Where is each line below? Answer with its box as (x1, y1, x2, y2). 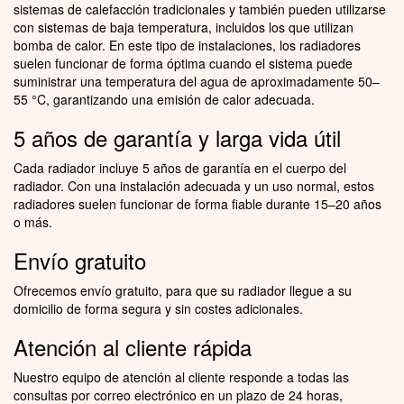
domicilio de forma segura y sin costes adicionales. (14, 298, 303, 317)
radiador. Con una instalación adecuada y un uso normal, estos (14, 176, 374, 195)
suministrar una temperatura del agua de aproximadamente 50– (14, 71, 380, 90)
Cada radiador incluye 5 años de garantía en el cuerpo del (14, 158, 346, 177)
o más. (14, 212, 52, 231)
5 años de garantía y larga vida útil (14, 121, 341, 153)
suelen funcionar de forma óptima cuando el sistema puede (14, 53, 353, 72)
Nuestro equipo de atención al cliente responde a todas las (14, 367, 349, 386)
